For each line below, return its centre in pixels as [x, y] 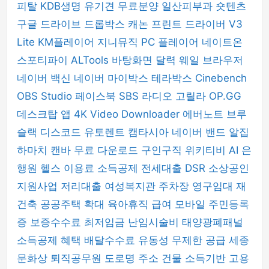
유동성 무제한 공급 [183, 240]
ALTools [91, 60]
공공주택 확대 [74, 204]
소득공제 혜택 [50, 240]
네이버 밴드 [200, 132]
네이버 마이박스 [113, 78]
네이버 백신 [45, 78]
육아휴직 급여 [141, 204]
